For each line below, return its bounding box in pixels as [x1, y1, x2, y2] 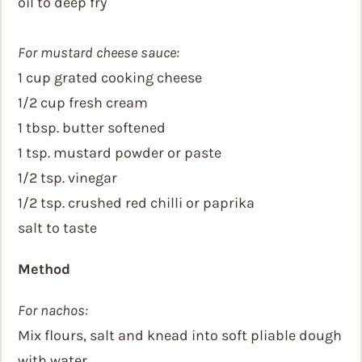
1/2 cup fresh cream [18, 94, 148, 112]
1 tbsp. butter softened [18, 119, 166, 137]
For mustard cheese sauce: [18, 44, 179, 61]
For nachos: [18, 301, 88, 319]
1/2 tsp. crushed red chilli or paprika [18, 194, 255, 212]
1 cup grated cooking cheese [18, 69, 202, 86]
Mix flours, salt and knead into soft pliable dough [18, 326, 342, 344]
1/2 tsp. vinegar [18, 169, 117, 187]
